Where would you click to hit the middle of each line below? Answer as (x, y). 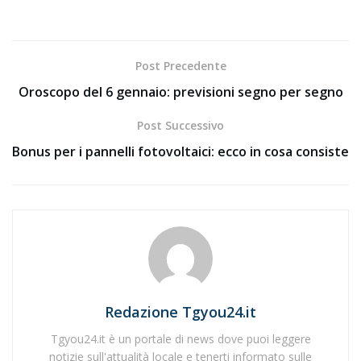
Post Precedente (180, 65)
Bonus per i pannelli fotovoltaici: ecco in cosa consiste (180, 151)
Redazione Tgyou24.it (180, 311)
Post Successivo (180, 125)
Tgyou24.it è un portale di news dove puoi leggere (180, 338)
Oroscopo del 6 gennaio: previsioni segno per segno (180, 91)
